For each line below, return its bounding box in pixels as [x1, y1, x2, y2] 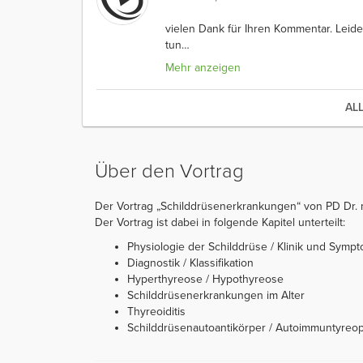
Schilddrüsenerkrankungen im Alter [127, 288, 305, 302]
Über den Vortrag [95, 159, 244, 183]
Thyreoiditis [127, 304, 186, 318]
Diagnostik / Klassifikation [127, 255, 254, 270]
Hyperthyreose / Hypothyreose [127, 271, 284, 286]
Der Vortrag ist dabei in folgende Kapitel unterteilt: [95, 215, 345, 229]
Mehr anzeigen [165, 60, 241, 75]
